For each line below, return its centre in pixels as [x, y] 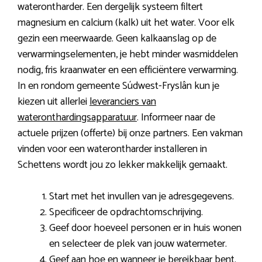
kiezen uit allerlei [54, 102]
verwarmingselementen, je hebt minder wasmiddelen [128, 55]
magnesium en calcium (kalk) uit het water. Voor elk [126, 23]
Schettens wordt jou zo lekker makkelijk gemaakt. [123, 165]
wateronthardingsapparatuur [77, 118]
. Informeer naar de [176, 118]
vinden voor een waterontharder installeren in [112, 149]
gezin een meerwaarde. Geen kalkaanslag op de [117, 39]
